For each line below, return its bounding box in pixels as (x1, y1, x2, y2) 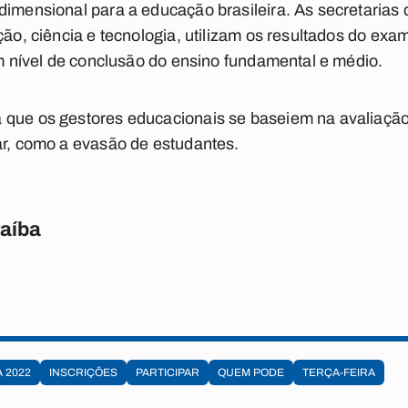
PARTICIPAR (136, 366, 199, 379)
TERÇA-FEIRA (302, 366, 375, 379)
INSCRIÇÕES (49, 366, 117, 379)
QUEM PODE (218, 366, 284, 379)
